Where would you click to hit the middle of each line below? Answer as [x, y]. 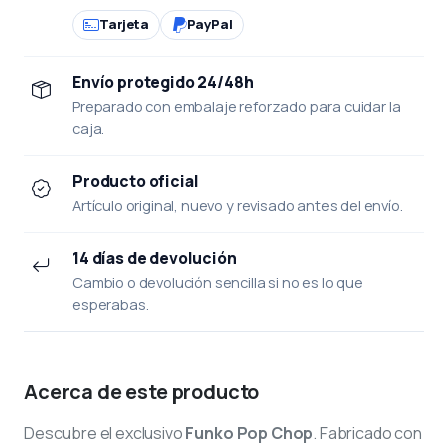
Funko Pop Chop [249, 432]
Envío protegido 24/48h [163, 81]
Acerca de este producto [142, 391]
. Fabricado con [367, 432]
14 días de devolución [154, 257]
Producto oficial [135, 180]
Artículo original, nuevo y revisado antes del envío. [237, 204]
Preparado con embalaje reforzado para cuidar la [236, 105]
